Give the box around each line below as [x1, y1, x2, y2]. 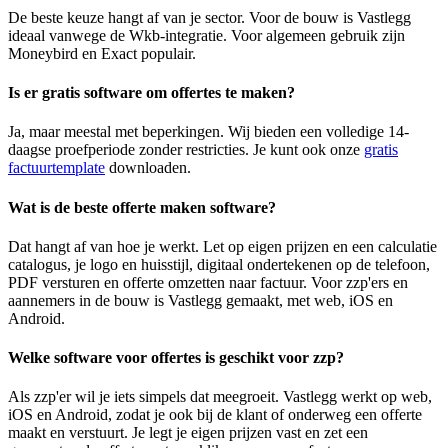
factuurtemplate [8, 159, 105, 177]
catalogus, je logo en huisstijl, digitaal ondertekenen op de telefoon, [8, 255, 430, 273]
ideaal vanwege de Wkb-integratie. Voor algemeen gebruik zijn [8, 26, 405, 44]
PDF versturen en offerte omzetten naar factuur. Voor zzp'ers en [8, 273, 408, 291]
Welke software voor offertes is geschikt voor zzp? [8, 349, 344, 367]
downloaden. [105, 159, 191, 177]
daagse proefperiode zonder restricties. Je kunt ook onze [8, 141, 364, 159]
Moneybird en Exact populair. [8, 44, 196, 62]
